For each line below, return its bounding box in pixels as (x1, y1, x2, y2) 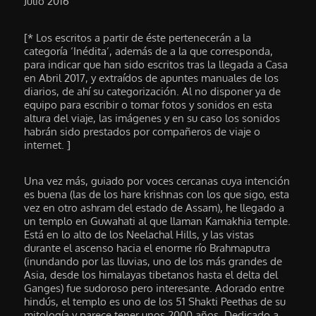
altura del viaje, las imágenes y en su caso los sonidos (24, 111, 281, 125)
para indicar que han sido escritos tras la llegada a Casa (24, 57, 288, 71)
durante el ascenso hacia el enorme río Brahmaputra (24, 241, 271, 255)
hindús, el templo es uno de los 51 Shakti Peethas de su (24, 294, 286, 308)
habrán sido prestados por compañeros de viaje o (24, 124, 261, 138)
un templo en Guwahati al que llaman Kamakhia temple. (24, 214, 291, 228)
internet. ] (24, 138, 71, 152)
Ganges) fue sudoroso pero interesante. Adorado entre (24, 281, 285, 295)
